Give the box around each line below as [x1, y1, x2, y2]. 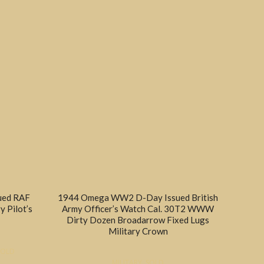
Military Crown [108, 225, 168, 236]
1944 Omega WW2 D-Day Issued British [58, 192, 219, 203]
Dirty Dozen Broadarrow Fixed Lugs [67, 214, 210, 225]
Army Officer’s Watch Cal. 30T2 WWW [62, 203, 214, 214]
